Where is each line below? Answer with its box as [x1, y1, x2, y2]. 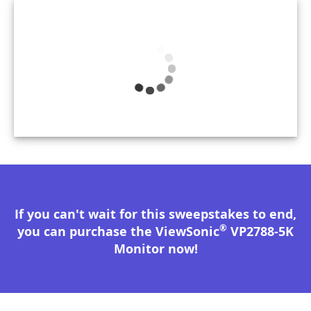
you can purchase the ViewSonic [17, 222, 219, 240]
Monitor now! [113, 239, 198, 258]
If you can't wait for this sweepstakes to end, [15, 205, 296, 223]
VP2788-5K [227, 222, 294, 240]
